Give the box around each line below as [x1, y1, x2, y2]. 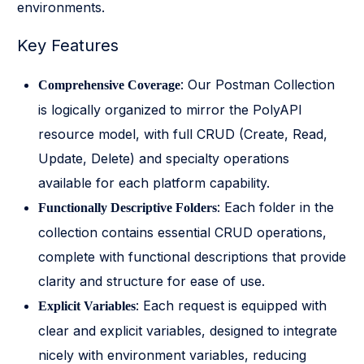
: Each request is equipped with [136, 297, 327, 314]
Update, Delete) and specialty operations [38, 149, 290, 167]
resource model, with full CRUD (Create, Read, [38, 125, 328, 142]
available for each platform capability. [38, 174, 271, 191]
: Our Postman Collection [180, 76, 336, 93]
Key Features [17, 35, 119, 55]
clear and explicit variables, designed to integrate [38, 322, 338, 339]
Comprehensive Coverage [38, 77, 181, 92]
